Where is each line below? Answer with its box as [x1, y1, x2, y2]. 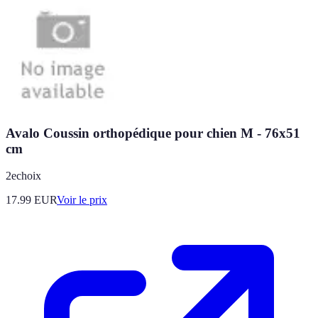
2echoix [6, 170, 41, 182]
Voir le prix [57, 194, 107, 207]
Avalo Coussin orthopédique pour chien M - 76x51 [6, 125, 300, 141]
